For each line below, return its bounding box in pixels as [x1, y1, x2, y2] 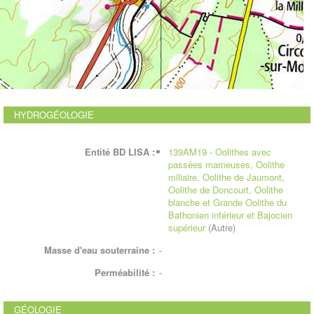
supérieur [168, 221, 205, 234]
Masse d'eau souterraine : [44, 243, 155, 257]
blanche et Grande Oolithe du [168, 196, 287, 209]
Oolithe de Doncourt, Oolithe [168, 183, 283, 196]
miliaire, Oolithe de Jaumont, [168, 170, 285, 184]
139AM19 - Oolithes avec [168, 145, 271, 158]
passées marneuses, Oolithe [168, 158, 285, 171]
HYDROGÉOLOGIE [14, 108, 94, 121]
